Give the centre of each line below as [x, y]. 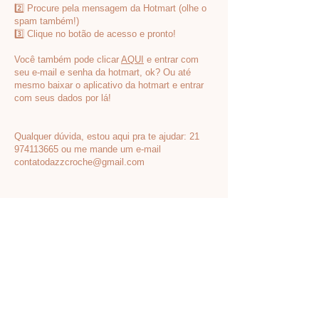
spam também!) [47, 21]
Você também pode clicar [68, 59]
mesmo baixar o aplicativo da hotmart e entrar [109, 85]
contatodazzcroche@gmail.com [79, 162]
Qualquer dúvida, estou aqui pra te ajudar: [102, 136]
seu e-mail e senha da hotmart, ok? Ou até [103, 72]
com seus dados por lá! [63, 98]
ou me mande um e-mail [110, 149]
